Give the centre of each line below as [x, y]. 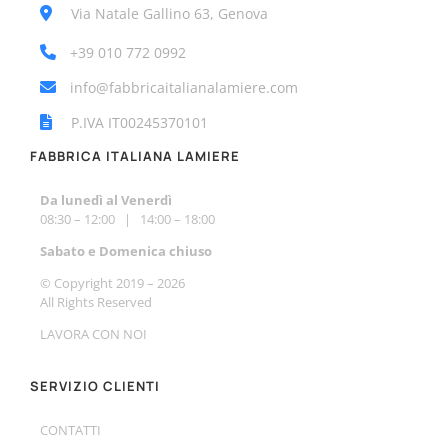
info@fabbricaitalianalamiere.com [181, 87]
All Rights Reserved [95, 302]
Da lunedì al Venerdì [105, 200]
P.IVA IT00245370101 [137, 122]
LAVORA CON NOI [93, 334]
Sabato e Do [78, 251]
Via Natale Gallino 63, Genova [167, 13]
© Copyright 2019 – [98, 283]
